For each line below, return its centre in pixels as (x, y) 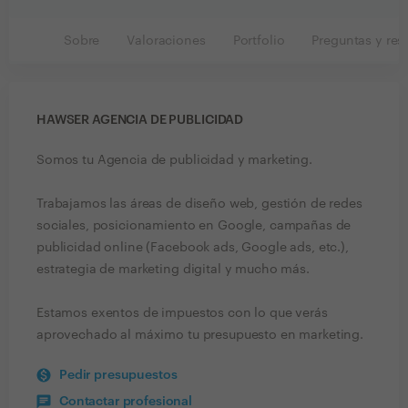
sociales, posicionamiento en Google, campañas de (194, 226)
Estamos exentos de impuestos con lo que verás (182, 313)
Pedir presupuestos (118, 375)
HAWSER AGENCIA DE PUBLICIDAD (140, 120)
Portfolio (259, 41)
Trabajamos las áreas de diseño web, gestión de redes (199, 204)
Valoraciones (166, 41)
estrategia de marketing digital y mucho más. (173, 270)
